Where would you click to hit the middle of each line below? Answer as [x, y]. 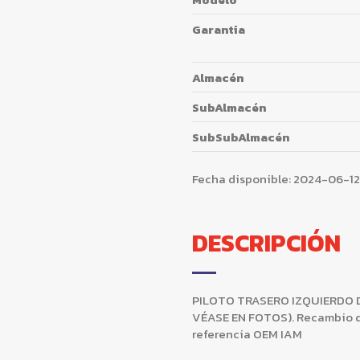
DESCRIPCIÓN [266, 243]
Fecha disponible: [241, 178]
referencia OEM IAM [247, 334]
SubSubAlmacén [241, 137]
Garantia [219, 29]
